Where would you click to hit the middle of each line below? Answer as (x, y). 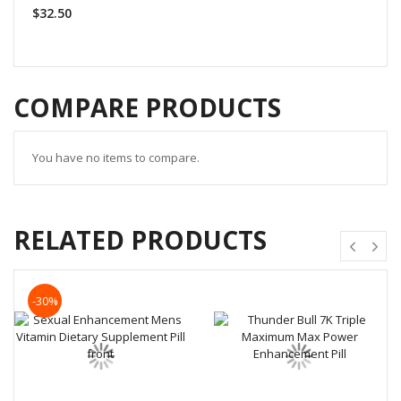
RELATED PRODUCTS (140, 240)
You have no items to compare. (116, 158)
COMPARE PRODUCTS (147, 108)
